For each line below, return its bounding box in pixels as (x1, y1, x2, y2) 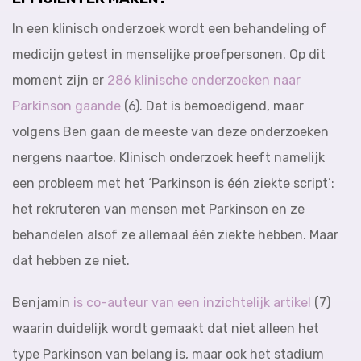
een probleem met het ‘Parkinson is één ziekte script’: (12, 176, 334, 191)
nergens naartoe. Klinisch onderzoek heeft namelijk (12, 150, 325, 165)
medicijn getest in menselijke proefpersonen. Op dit (12, 47, 326, 62)
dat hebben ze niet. (12, 253, 130, 268)
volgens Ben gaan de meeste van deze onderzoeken (12, 124, 329, 139)
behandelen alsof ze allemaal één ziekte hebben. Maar (12, 227, 338, 243)
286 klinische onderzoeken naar (107, 73, 301, 88)
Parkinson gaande (12, 98, 121, 114)
